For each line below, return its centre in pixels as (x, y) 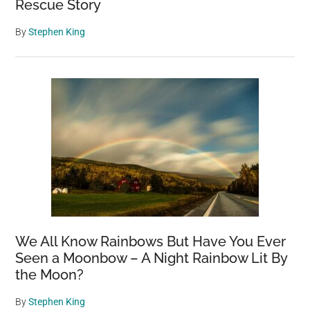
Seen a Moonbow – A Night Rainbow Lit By (152, 258)
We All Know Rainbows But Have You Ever (151, 241)
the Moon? (50, 275)
